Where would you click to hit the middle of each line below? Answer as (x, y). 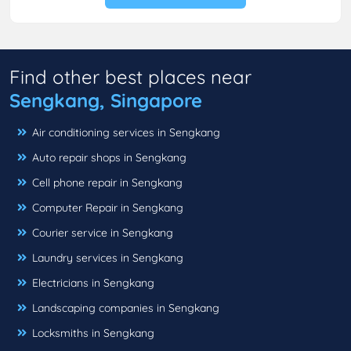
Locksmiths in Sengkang (93, 333)
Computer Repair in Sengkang (108, 207)
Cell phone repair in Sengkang (107, 182)
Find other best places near (130, 76)
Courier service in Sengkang (103, 232)
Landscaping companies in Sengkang (126, 308)
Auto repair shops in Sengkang (109, 157)
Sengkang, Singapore (106, 100)
